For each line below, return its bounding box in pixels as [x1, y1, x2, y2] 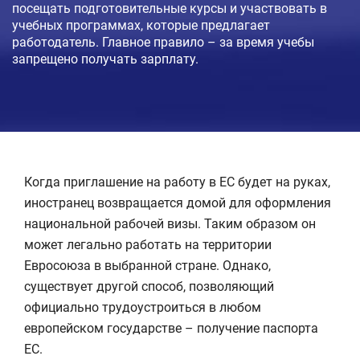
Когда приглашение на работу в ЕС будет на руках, [24, 174, 330, 190]
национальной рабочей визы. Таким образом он [24, 216, 316, 231]
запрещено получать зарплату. [12, 51, 198, 67]
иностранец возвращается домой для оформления [24, 195, 331, 211]
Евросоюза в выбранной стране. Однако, [24, 258, 271, 273]
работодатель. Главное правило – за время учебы [12, 35, 314, 50]
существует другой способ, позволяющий [24, 279, 274, 294]
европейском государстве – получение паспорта [24, 321, 318, 336]
